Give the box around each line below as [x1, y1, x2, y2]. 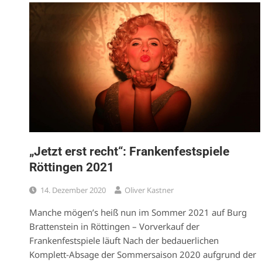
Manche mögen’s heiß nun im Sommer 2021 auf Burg [29, 206, 247, 218]
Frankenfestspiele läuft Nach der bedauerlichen [29, 234, 219, 246]
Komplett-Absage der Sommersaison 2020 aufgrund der [29, 248, 256, 260]
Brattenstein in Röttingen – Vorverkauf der [29, 220, 199, 232]
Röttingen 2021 [29, 160, 114, 174]
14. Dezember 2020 [40, 184, 106, 195]
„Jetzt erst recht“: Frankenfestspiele [29, 144, 229, 158]
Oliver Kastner [125, 184, 174, 195]
